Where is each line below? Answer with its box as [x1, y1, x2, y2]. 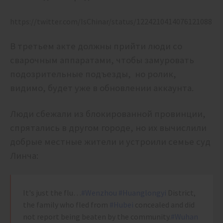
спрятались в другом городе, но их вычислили [10, 122, 207, 134]
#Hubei [110, 200, 133, 210]
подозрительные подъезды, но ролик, [10, 68, 176, 80]
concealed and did [133, 200, 195, 210]
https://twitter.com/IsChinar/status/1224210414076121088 [10, 16, 212, 27]
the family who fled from [23, 200, 110, 210]
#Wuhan [171, 212, 198, 222]
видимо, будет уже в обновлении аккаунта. [10, 82, 196, 94]
